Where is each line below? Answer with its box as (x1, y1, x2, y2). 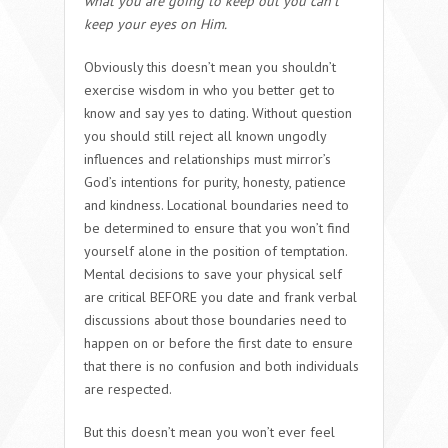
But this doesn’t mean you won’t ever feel (84, 422, 335, 441)
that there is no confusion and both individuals (84, 356, 359, 375)
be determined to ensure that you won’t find (84, 218, 350, 237)
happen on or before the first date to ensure (84, 333, 353, 352)
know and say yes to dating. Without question (84, 103, 352, 122)
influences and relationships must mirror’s (84, 149, 331, 168)
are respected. (84, 379, 172, 398)
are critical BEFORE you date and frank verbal (84, 287, 357, 306)
